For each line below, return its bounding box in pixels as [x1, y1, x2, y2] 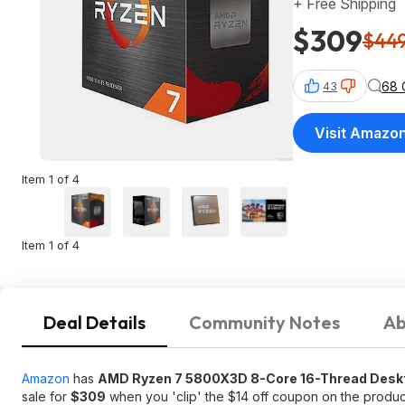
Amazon [22, 371, 70, 386]
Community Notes [189, 311, 340, 334]
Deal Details [43, 311, 146, 334]
